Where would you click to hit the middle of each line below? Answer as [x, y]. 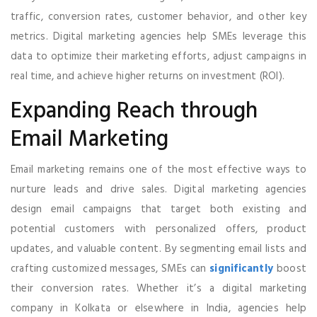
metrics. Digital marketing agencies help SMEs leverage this [158, 36]
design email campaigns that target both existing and [158, 209]
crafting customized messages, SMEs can [110, 269]
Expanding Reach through [134, 111]
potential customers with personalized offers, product [158, 229]
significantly [242, 269]
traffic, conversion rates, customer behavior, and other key [158, 17]
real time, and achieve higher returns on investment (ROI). [148, 76]
